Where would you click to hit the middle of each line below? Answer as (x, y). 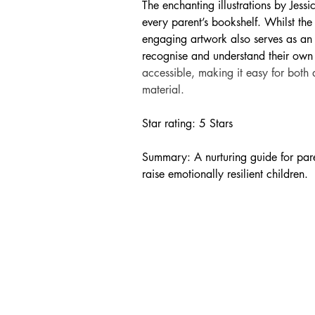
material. (163, 90)
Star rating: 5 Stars (188, 123)
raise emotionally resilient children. (225, 174)
